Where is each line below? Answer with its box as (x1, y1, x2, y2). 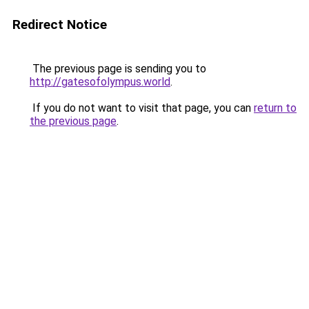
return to (254, 101, 297, 114)
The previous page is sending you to (30, 62, 206, 75)
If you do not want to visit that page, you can (30, 101, 254, 114)
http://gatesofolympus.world (30, 75, 170, 88)
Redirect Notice (12, 17, 107, 32)
